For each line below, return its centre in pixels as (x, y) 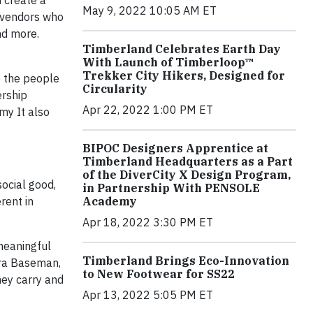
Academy (110, 202)
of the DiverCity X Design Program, (187, 175)
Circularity (115, 89)
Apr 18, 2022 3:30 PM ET (148, 223)
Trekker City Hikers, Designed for (184, 76)
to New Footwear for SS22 (159, 274)
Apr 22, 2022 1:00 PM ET (148, 110)
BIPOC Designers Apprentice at (175, 148)
